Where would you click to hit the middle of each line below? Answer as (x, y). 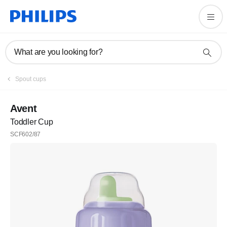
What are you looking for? (59, 52)
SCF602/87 (26, 134)
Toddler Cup (32, 122)
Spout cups (31, 79)
